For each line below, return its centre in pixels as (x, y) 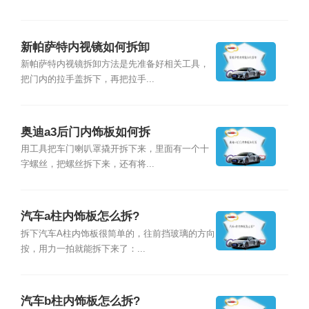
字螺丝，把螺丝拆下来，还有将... (87, 164)
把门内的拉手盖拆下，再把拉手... (87, 80)
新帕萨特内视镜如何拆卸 (85, 47)
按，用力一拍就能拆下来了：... (83, 249)
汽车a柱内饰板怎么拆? (80, 217)
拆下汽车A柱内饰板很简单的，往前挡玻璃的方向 (118, 233)
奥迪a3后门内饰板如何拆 (85, 132)
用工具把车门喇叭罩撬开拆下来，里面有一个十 (114, 149)
